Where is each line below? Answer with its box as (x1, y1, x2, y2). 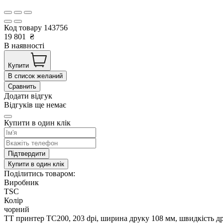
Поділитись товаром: (4, 169, 75, 178)
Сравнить (8, 83, 36, 91)
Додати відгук (4, 92, 52, 101)
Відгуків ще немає (4, 101, 66, 110)
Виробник (4, 178, 39, 187)
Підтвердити (8, 150, 45, 158)
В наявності (4, 41, 44, 50)
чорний (4, 205, 29, 214)
